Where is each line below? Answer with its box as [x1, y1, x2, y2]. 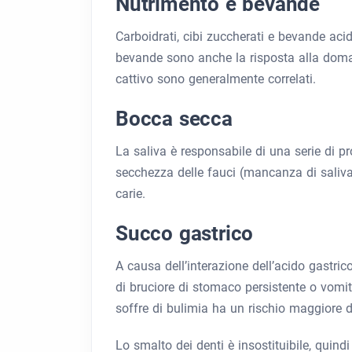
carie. [115, 186, 145, 202]
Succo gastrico [115, 222, 254, 246]
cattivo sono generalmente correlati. [115, 71, 316, 87]
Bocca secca [115, 107, 233, 131]
